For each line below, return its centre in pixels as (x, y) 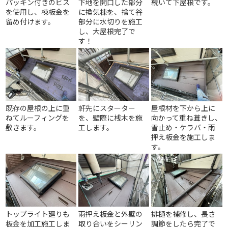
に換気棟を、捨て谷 (111, 12)
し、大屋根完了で (107, 31)
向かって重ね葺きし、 (187, 118)
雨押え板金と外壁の (111, 214)
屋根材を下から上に (183, 108)
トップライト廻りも (38, 214)
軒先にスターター (107, 108)
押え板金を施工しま (183, 137)
